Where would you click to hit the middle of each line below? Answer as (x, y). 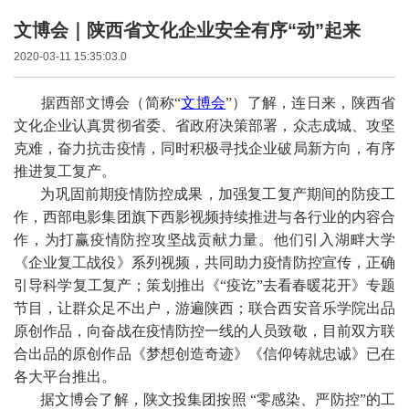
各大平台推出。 (65, 377)
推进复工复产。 (65, 171)
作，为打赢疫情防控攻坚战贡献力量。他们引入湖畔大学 (204, 240)
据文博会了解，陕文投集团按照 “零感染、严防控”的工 (204, 399)
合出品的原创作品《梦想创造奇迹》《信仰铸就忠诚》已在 (204, 354)
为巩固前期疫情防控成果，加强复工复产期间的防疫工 (204, 194)
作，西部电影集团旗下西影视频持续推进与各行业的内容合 (204, 217)
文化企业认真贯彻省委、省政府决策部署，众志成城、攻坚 (204, 126)
